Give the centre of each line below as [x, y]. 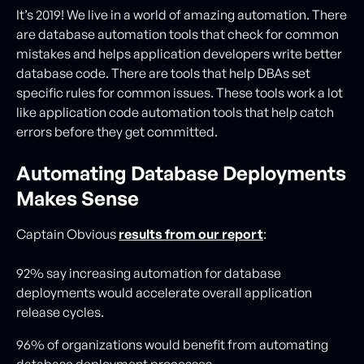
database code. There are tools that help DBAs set [163, 73]
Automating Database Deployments [181, 173]
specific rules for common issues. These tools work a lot [180, 93]
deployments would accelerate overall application [164, 292]
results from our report [191, 234]
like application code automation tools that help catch [175, 112]
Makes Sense [78, 198]
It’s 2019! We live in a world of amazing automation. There [182, 15]
